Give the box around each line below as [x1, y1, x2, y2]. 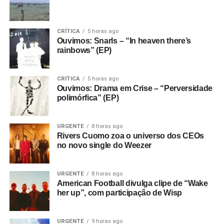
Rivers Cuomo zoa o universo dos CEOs [56, 131, 204, 140]
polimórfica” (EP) [56, 93, 119, 102]
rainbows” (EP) [56, 46, 112, 54]
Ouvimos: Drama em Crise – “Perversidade [56, 84, 213, 92]
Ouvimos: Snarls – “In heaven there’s [56, 36, 191, 45]
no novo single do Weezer [56, 141, 151, 149]
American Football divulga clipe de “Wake [56, 179, 208, 187]
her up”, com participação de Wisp [56, 188, 182, 197]
